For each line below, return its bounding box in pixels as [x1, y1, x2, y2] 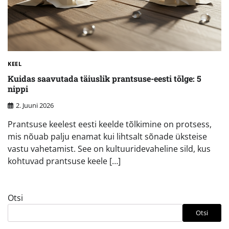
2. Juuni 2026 [16, 100, 54, 110]
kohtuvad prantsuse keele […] [8, 155, 121, 167]
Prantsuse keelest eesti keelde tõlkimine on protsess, [8, 118, 212, 130]
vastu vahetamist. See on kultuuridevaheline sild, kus [8, 143, 211, 154]
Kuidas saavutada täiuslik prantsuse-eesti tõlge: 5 [8, 73, 201, 84]
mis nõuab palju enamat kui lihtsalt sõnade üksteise [8, 130, 207, 142]
